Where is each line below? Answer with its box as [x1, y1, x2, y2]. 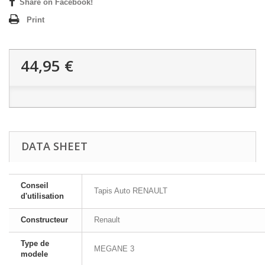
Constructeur [21, 215, 68, 224]
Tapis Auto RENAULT [94, 186, 167, 195]
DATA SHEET [21, 139, 88, 153]
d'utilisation [21, 192, 64, 201]
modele [21, 250, 48, 258]
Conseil [21, 181, 49, 190]
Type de [21, 239, 49, 248]
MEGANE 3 [94, 244, 134, 253]
